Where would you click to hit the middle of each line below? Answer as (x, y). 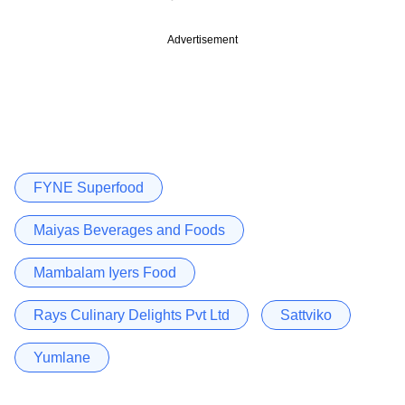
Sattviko (306, 315)
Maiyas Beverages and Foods (129, 230)
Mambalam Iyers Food (105, 272)
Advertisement (202, 39)
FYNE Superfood (89, 187)
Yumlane (62, 357)
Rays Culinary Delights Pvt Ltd (132, 315)
